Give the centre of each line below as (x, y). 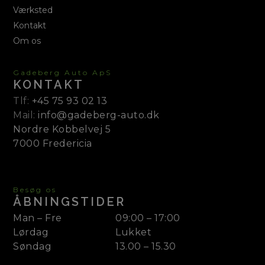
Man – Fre (38, 218)
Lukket (134, 232)
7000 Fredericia (53, 143)
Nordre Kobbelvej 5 (62, 129)
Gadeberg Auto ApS (63, 72)
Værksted (33, 10)
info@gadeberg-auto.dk (99, 115)
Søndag (33, 246)
